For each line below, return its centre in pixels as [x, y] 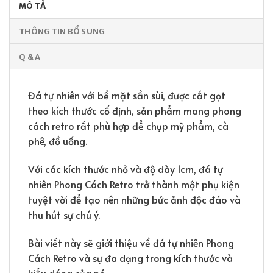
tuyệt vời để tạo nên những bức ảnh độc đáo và [134, 199]
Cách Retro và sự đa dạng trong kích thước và [130, 257]
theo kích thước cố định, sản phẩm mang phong [135, 110]
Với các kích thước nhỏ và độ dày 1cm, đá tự [126, 168]
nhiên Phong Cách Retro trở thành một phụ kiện [134, 184]
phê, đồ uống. [58, 140]
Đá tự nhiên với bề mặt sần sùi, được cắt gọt [127, 95]
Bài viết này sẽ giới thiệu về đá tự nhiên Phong [131, 242]
